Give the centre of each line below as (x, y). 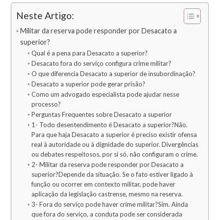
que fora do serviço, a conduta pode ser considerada (107, 214)
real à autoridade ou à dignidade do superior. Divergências (115, 145)
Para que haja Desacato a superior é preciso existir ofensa (114, 135)
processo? (46, 104)
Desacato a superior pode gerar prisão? (88, 84)
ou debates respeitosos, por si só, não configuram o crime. (114, 154)
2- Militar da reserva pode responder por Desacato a (107, 165)
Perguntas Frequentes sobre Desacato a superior (101, 115)
